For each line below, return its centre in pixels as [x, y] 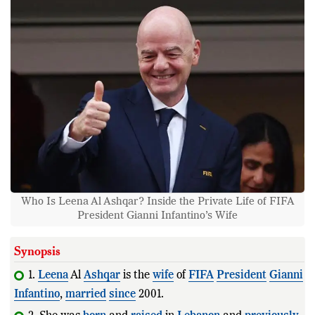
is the [136, 275]
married [86, 294]
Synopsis [37, 250]
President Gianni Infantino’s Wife [157, 215]
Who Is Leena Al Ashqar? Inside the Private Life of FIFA [157, 201]
